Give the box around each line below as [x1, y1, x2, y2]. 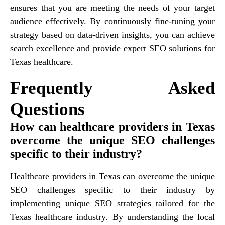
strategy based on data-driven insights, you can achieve [10, 29, 215, 40]
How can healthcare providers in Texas [10, 120, 215, 133]
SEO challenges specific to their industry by [10, 184, 215, 195]
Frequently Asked [10, 78, 215, 98]
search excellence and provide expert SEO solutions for [10, 43, 215, 53]
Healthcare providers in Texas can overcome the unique [10, 171, 215, 181]
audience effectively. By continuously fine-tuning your [10, 16, 215, 26]
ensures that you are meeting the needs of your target [10, 2, 215, 13]
